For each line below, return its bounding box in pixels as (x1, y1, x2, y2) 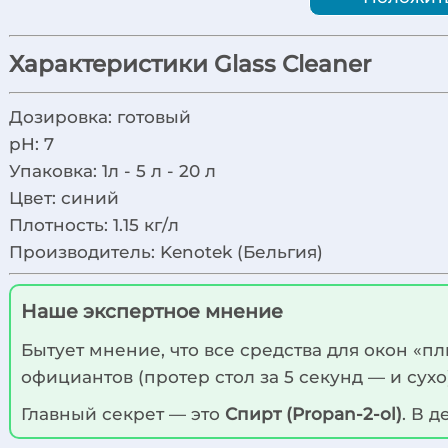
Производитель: (9, 240, 161, 262)
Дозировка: (9, 105, 118, 127)
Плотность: (9, 213, 114, 235)
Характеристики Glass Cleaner (9, 49, 372, 78)
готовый (117, 105, 192, 127)
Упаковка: (9, 159, 103, 181)
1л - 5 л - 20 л (102, 159, 217, 181)
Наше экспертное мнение (21, 299, 284, 324)
